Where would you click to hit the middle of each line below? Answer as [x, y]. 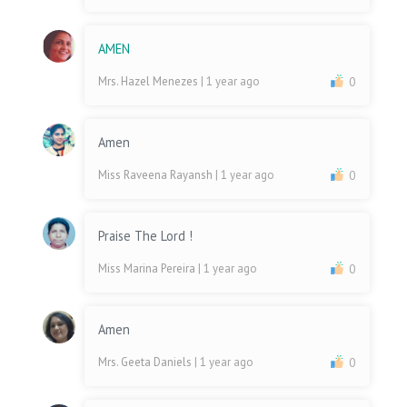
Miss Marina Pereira [149, 269]
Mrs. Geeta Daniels [147, 362]
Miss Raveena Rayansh [157, 175]
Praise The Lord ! [146, 236]
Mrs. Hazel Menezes [150, 82]
